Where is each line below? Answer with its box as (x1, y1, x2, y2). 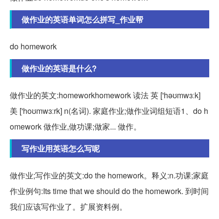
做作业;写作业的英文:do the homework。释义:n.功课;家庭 (10, 169, 209, 181)
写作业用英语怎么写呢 (22, 142, 100, 154)
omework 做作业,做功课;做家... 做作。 (10, 120, 141, 132)
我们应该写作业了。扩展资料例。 (10, 200, 127, 212)
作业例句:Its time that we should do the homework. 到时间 (10, 185, 209, 197)
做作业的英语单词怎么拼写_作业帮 (22, 13, 143, 25)
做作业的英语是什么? (22, 62, 97, 74)
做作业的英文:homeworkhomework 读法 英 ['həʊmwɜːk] (10, 89, 200, 101)
